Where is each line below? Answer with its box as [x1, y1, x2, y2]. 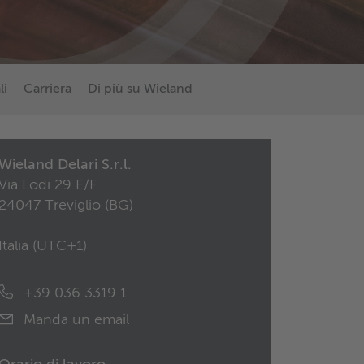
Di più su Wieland [88, 83, 193, 97]
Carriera [24, 83, 71, 97]
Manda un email [19, 313, 129, 328]
